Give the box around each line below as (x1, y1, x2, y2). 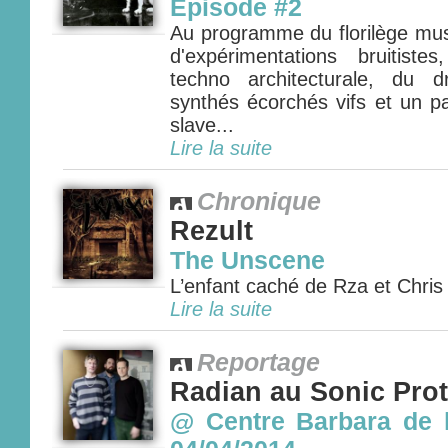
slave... (170, 114, 234, 136)
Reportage (197, 349, 320, 376)
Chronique (197, 188, 321, 215)
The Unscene (170, 247, 325, 274)
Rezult (170, 216, 253, 246)
